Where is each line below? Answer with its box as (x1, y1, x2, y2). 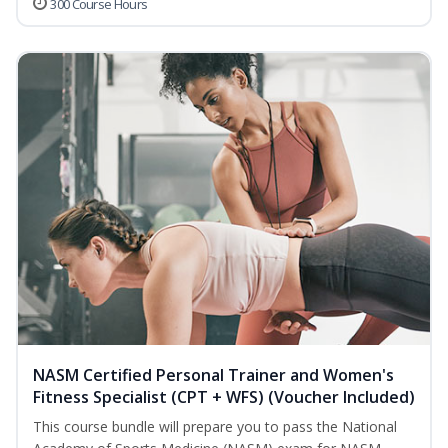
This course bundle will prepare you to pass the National (33, 417, 397, 437)
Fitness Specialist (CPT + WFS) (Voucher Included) (33, 386, 415, 409)
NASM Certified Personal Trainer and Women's (33, 364, 394, 387)
